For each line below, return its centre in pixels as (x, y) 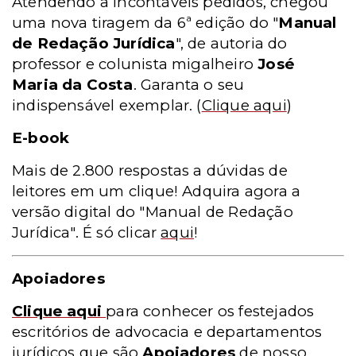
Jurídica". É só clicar (87, 232)
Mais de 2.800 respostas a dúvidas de (150, 170)
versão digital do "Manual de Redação (153, 211)
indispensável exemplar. (103, 105)
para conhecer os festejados (210, 311)
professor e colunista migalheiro (135, 64)
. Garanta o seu (189, 84)
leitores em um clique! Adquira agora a (157, 191)
